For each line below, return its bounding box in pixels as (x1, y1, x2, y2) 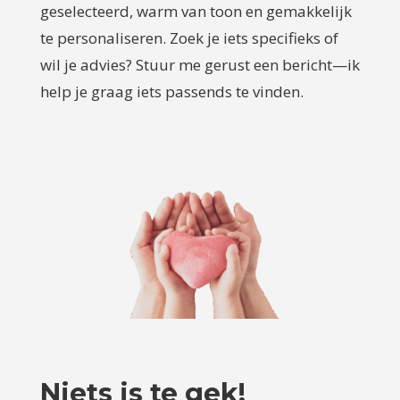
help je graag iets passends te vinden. (39, 80, 304, 102)
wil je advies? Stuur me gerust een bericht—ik (39, 54, 360, 75)
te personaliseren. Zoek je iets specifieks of (39, 27, 338, 48)
